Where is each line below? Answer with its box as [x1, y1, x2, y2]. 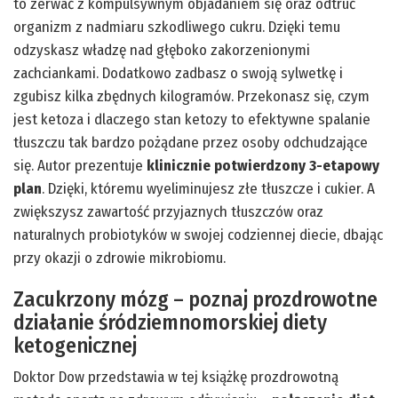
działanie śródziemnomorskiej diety [13, 309, 327, 335]
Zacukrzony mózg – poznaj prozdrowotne [13, 286, 378, 312]
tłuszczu [13, 132, 65, 152]
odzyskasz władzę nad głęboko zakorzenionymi [13, 40, 310, 60]
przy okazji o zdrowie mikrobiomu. [13, 248, 226, 267]
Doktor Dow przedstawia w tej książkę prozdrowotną [13, 367, 338, 386]
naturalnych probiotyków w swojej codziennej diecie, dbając [13, 225, 383, 244]
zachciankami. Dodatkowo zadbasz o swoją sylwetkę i [13, 63, 343, 83]
